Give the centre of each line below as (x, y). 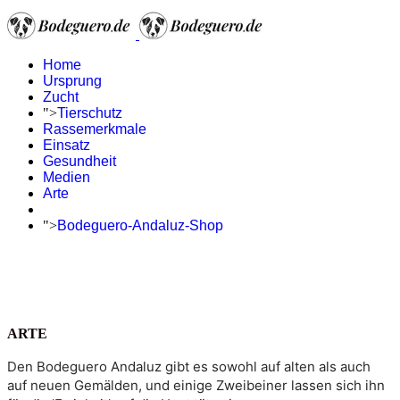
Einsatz (67, 145)
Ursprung (72, 81)
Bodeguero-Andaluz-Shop (140, 225)
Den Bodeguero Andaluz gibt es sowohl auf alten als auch (189, 366)
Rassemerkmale (95, 129)
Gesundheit (79, 161)
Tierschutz (90, 113)
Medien (67, 177)
